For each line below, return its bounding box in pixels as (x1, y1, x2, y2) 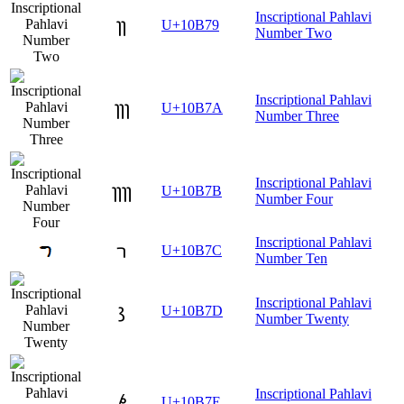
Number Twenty (255, 310, 349, 326)
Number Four (255, 190, 333, 207)
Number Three (255, 107, 339, 124)
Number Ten (255, 250, 327, 266)
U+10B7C (161, 242, 222, 258)
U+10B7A (161, 99, 223, 115)
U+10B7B (161, 182, 222, 198)
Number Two (255, 24, 332, 41)
